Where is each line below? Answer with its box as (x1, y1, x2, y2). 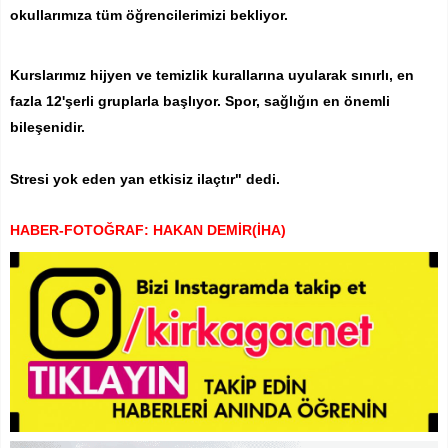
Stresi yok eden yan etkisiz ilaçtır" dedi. (10, 170, 280, 187)
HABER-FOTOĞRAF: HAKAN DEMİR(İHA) (10, 221, 286, 238)
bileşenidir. (10, 118, 85, 135)
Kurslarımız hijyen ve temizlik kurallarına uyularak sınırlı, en (10, 66, 414, 83)
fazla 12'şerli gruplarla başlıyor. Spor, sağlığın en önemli (10, 92, 390, 109)
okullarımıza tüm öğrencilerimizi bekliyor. (10, 6, 288, 23)
